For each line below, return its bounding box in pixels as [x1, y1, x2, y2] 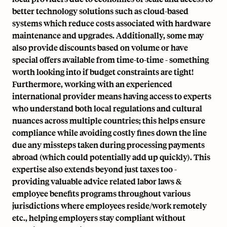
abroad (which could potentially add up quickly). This [12, 152, 210, 162]
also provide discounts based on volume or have [12, 42, 188, 53]
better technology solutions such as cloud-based [12, 6, 188, 16]
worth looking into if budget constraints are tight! [12, 66, 194, 77]
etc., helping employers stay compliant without [12, 212, 185, 223]
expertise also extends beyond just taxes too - [12, 164, 177, 174]
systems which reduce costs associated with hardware [12, 18, 211, 28]
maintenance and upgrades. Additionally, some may [12, 30, 204, 41]
